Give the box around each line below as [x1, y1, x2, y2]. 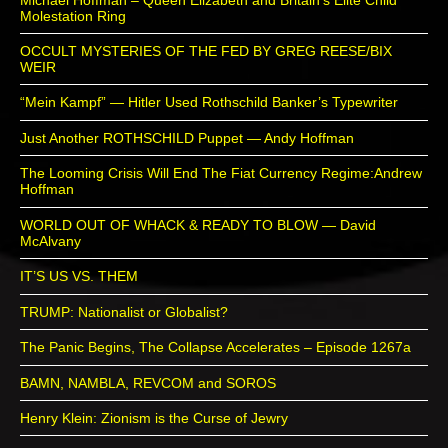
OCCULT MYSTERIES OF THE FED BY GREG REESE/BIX [20, 43, 392, 59]
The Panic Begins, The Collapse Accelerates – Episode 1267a [20, 339, 411, 356]
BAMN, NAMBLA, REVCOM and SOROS [20, 374, 276, 391]
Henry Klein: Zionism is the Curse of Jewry [20, 410, 288, 427]
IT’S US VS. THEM [20, 268, 138, 285]
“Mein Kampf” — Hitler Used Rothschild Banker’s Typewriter [20, 94, 402, 111]
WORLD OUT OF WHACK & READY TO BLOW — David [20, 216, 376, 233]
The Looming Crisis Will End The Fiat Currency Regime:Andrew [20, 165, 422, 182]
